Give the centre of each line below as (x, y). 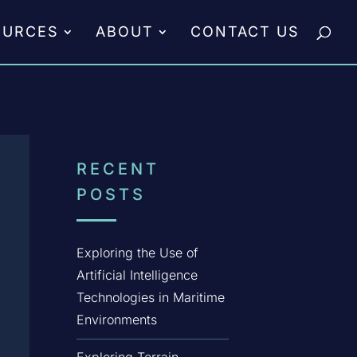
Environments (116, 319)
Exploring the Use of (137, 252)
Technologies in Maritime (150, 297)
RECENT (118, 169)
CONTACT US (245, 31)
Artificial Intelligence (137, 275)
